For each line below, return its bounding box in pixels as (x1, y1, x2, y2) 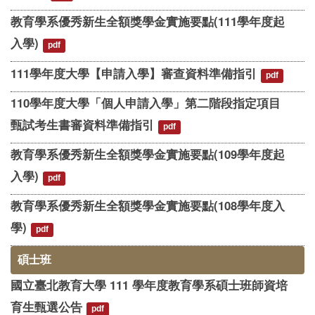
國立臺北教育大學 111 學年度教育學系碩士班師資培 (11, 276, 288, 294)
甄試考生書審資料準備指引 (11, 116, 154, 134)
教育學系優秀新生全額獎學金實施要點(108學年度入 (11, 197, 285, 214)
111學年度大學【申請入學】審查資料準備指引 (11, 65, 257, 82)
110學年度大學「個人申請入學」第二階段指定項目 (11, 94, 281, 112)
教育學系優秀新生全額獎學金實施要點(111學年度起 (11, 13, 285, 30)
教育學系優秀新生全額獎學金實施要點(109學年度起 (11, 146, 285, 163)
